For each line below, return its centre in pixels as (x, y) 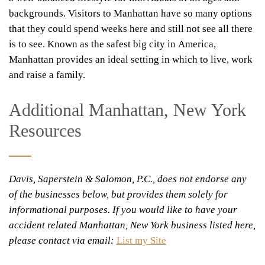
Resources (45, 131)
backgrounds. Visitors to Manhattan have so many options (130, 14)
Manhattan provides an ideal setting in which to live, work (131, 60)
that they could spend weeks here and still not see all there (131, 29)
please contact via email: (62, 241)
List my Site (141, 241)
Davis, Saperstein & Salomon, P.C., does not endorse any (128, 179)
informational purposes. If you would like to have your (123, 210)
